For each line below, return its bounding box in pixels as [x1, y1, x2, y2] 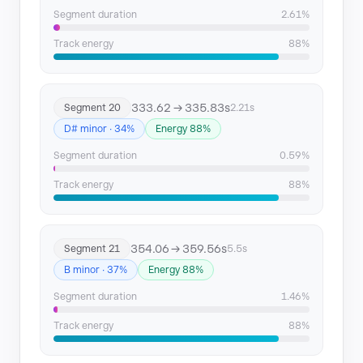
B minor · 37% [64, 264, 127, 275]
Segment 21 [64, 243, 120, 254]
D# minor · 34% [64, 123, 135, 135]
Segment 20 [64, 102, 121, 113]
